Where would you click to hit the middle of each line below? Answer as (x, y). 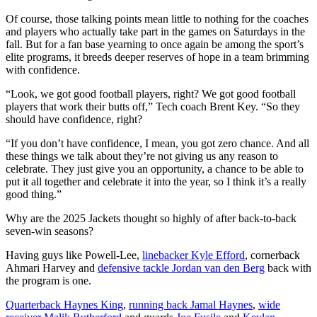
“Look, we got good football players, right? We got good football (151, 93)
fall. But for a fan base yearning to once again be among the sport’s (155, 44)
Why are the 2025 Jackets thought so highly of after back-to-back (151, 218)
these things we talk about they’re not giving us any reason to (142, 156)
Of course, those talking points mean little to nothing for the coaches (157, 18)
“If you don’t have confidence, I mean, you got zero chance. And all (157, 143)
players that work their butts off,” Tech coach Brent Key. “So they (153, 106)
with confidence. (43, 69)
